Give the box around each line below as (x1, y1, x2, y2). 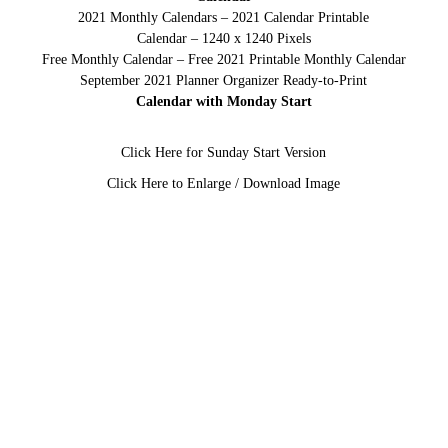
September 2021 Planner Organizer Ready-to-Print (80, 73, 368, 89)
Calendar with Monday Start (135, 94, 312, 110)
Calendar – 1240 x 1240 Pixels (136, 31, 311, 47)
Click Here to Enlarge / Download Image (107, 176, 341, 192)
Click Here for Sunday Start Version (121, 145, 327, 161)
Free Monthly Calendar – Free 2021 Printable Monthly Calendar (41, 52, 406, 68)
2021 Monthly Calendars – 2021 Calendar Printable (78, 10, 370, 26)
